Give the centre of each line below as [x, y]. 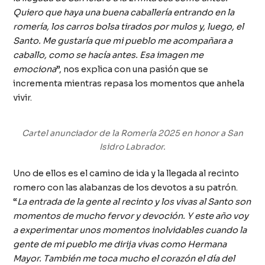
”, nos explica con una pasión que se [132, 69]
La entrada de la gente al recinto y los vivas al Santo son [134, 202]
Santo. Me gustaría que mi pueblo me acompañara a [123, 41]
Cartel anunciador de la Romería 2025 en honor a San [132, 133]
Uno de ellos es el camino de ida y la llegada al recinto [126, 174]
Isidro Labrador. [132, 146]
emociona [35, 69]
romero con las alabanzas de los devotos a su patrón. [126, 188]
